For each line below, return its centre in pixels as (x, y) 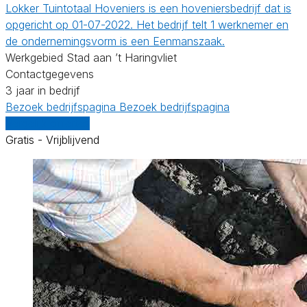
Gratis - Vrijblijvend (52, 139)
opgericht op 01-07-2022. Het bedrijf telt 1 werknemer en (147, 24)
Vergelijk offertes (48, 123)
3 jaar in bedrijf (43, 90)
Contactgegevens (50, 74)
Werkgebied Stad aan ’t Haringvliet (91, 57)
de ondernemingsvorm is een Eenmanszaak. (115, 41)
